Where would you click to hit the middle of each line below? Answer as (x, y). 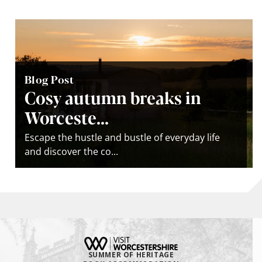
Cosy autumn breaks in (113, 97)
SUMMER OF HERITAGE (131, 254)
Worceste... (67, 117)
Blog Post (49, 79)
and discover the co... (71, 151)
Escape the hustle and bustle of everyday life (122, 137)
